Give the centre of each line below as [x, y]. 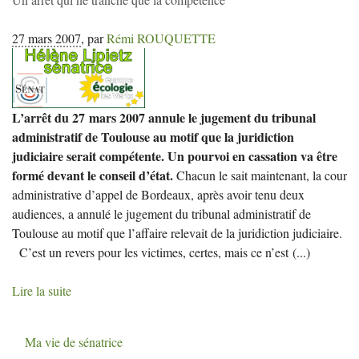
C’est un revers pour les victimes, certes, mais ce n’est [150, 252]
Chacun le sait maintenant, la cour [260, 175]
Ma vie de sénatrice [74, 341]
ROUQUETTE [176, 38]
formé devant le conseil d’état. [93, 175]
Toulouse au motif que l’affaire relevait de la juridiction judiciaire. [177, 232]
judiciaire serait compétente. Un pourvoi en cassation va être [175, 155]
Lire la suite [42, 290]
